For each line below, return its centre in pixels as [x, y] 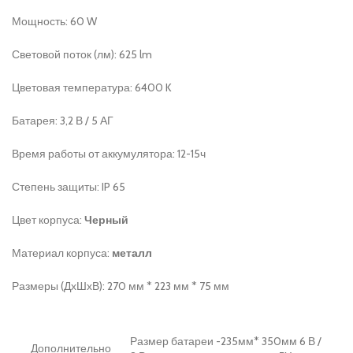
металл [132, 253]
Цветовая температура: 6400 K [92, 87]
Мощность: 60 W [54, 21]
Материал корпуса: [62, 253]
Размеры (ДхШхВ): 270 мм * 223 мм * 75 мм [121, 286]
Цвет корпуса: [48, 220]
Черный [106, 220]
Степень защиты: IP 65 [69, 187]
